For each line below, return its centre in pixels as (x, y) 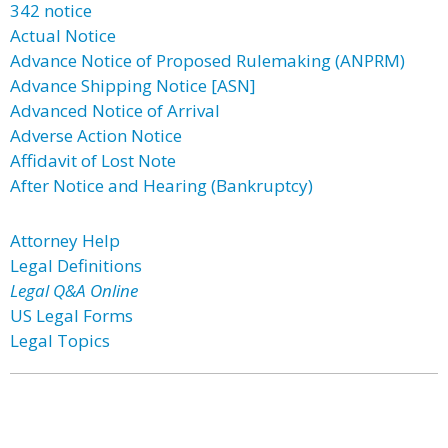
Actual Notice (63, 35)
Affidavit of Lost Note (93, 160)
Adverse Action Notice (96, 135)
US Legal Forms (71, 315)
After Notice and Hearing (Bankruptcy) (161, 185)
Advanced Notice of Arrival (115, 110)
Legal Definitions (76, 265)
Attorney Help (65, 240)
